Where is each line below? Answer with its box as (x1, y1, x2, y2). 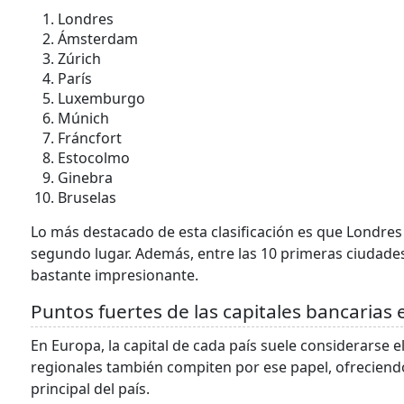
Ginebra (58, 168, 113, 188)
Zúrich (58, 49, 101, 69)
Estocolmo (58, 148, 130, 168)
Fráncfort (58, 128, 122, 148)
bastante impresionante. (31, 265, 198, 285)
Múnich (58, 108, 109, 128)
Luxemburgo (58, 88, 145, 108)
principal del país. (31, 379, 150, 399)
